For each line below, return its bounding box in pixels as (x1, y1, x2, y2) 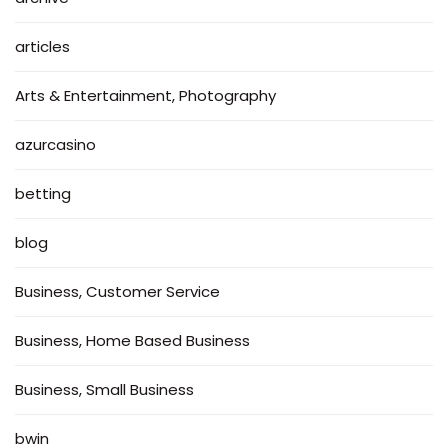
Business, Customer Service (15, 281, 220, 303)
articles (15, 36, 70, 58)
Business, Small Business (15, 379, 194, 401)
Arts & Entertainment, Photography (15, 85, 276, 107)
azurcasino (15, 134, 96, 156)
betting (15, 183, 71, 205)
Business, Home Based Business (15, 330, 250, 352)
